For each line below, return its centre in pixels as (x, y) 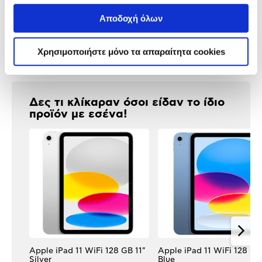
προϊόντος (34, 27)
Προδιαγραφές (47, 8)
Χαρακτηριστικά (46, 17)
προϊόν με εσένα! (78, 114)
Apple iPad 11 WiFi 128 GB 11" (87, 251)
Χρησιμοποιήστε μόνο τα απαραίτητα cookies (131, 51)
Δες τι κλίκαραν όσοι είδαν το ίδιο (127, 103)
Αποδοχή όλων (131, 18)
